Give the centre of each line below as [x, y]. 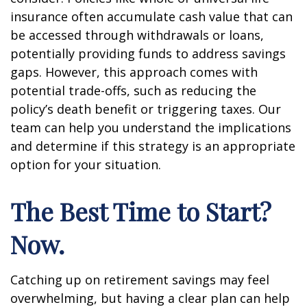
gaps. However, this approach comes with [134, 72]
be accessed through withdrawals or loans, [137, 35]
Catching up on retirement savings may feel [140, 280]
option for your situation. [86, 164]
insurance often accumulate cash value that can [151, 16]
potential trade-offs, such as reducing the [133, 90]
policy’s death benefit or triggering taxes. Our [146, 109]
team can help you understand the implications [151, 127]
